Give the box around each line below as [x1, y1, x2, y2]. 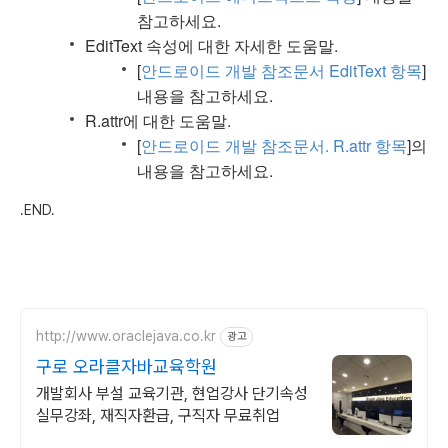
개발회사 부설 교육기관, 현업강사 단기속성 [36, 383, 308, 403]
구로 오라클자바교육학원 [36, 355, 217, 377]
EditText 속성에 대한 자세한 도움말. [85, 33, 338, 57]
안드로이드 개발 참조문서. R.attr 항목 [141, 133, 407, 157]
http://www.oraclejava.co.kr [36, 328, 216, 345]
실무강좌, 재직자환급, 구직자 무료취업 [36, 405, 280, 425]
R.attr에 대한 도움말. [85, 108, 231, 132]
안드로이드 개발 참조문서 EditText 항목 [141, 58, 422, 82]
